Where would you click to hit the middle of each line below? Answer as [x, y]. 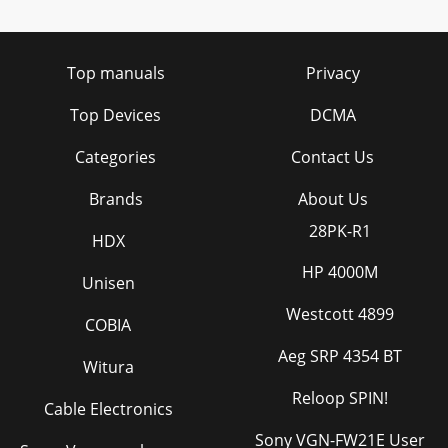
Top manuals [115, 73]
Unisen [108, 283]
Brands [115, 199]
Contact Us [332, 157]
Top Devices [115, 115]
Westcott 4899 [340, 314]
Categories [115, 157]
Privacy [332, 73]
